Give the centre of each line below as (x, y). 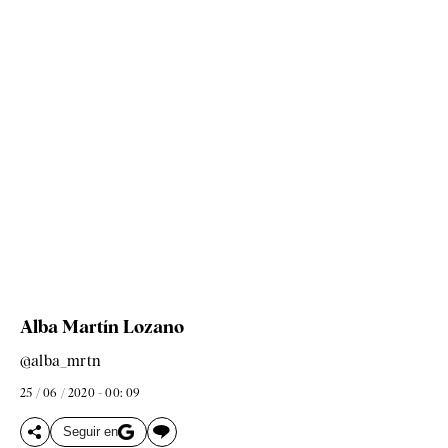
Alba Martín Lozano (102, 326)
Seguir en (90, 432)
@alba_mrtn (60, 360)
